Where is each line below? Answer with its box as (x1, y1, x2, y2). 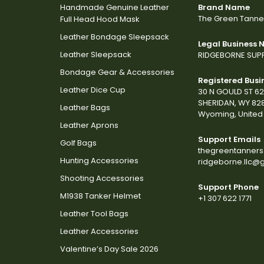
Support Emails (198, 133, 260, 145)
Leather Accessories (60, 225, 138, 237)
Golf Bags (60, 137, 97, 148)
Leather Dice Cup (60, 84, 126, 95)
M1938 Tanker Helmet (60, 190, 141, 202)
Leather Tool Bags (60, 207, 128, 219)
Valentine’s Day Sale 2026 (60, 243, 159, 255)
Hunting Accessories (60, 154, 138, 166)
